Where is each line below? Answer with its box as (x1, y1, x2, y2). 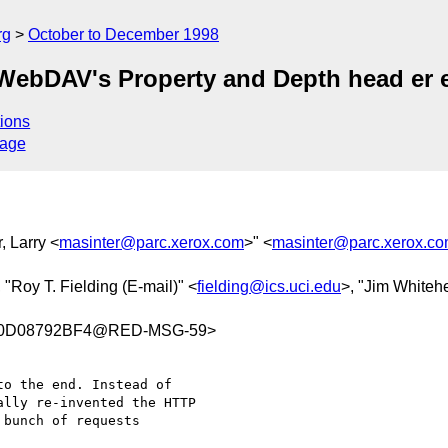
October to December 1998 (28, 26, 219, 43)
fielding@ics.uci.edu (197, 277, 341, 295)
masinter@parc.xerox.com (59, 233, 244, 251)
